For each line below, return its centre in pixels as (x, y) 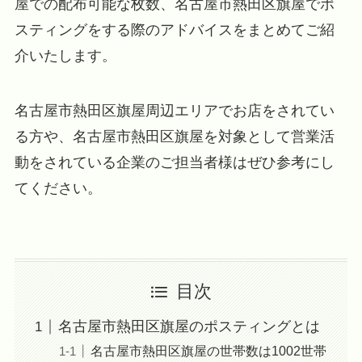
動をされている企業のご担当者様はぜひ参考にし (174, 162)
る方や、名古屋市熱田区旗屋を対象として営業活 (174, 136)
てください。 (58, 188)
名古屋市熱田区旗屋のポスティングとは (189, 327)
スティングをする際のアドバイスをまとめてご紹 (174, 29)
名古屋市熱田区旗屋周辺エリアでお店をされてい (174, 110)
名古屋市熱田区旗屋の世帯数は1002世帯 (208, 351)
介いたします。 (65, 55)
